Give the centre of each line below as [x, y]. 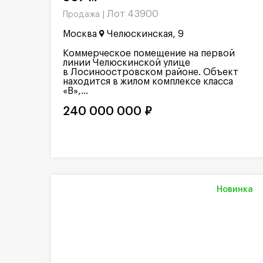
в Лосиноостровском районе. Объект [151, 72]
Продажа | [85, 15]
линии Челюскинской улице [127, 63]
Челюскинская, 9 [145, 34]
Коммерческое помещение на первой [149, 53]
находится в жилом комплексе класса [148, 82]
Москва [80, 34]
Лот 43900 [133, 14]
